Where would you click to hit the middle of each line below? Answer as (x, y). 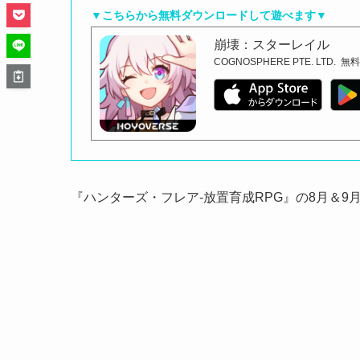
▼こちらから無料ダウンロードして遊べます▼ (209, 16)
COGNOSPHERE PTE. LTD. (275, 62)
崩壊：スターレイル (272, 45)
